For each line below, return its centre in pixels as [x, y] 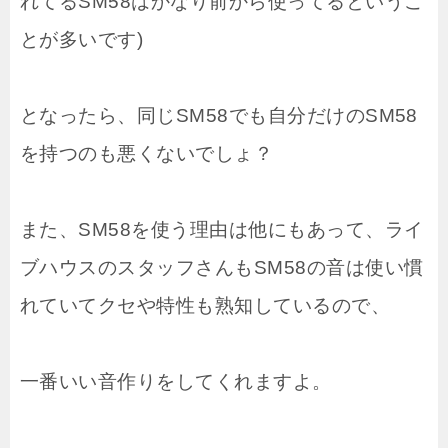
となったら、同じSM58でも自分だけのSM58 [219, 115]
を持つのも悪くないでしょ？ [147, 153]
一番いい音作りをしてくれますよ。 [176, 381]
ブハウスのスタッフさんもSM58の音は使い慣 [222, 267]
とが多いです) [82, 39]
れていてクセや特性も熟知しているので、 [205, 305]
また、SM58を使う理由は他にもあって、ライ [222, 229]
